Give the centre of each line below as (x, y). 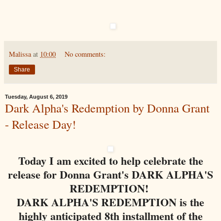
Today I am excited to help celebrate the (110, 160)
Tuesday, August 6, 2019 (36, 96)
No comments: (85, 54)
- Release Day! (40, 124)
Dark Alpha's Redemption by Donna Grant (107, 108)
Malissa (20, 54)
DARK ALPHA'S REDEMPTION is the (110, 202)
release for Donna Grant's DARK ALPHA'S (110, 174)
